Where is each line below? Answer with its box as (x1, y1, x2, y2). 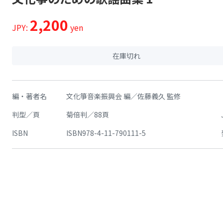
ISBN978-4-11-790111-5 (66, 128, 146, 138)
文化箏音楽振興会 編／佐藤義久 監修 (66, 91, 181, 101)
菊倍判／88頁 (66, 110, 109, 119)
